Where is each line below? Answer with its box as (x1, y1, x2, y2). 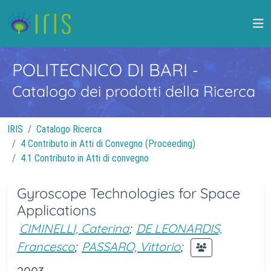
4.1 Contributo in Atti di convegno (21, 152, 149, 164)
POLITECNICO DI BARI (12, 59, 192, 80)
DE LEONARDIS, (136, 221, 222, 236)
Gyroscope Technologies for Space (17, 184, 240, 202)
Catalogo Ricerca (36, 123, 102, 135)
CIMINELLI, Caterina (19, 221, 129, 236)
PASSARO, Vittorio (82, 238, 180, 254)
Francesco (17, 238, 74, 254)
